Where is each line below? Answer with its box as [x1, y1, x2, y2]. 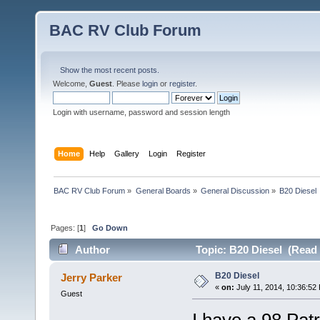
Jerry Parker [61, 271, 123, 284]
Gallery [114, 149, 140, 158]
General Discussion [200, 186, 269, 195]
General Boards [135, 186, 191, 195]
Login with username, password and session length [53, 108, 230, 116]
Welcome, [53, 79, 89, 88]
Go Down [92, 223, 129, 232]
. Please [112, 79, 142, 88]
